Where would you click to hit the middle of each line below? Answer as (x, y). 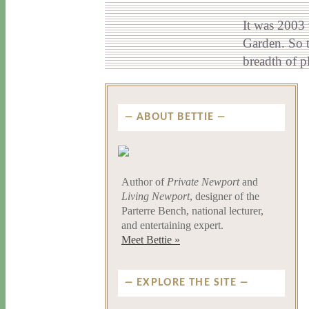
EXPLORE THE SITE (187, 283)
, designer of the (225, 196)
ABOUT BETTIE (175, 118)
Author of (144, 181)
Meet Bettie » (151, 239)
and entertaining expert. (172, 225)
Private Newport (203, 181)
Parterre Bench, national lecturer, (192, 210)
